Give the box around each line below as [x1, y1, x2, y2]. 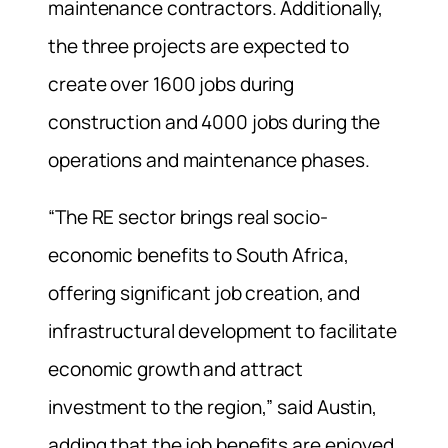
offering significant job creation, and [48, 280, 361, 306]
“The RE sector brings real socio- [48, 204, 328, 230]
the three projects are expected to [48, 32, 349, 59]
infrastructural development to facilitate [48, 318, 397, 344]
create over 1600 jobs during [48, 70, 295, 97]
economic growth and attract [48, 356, 304, 382]
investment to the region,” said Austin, [48, 394, 378, 420]
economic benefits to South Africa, [48, 242, 349, 268]
